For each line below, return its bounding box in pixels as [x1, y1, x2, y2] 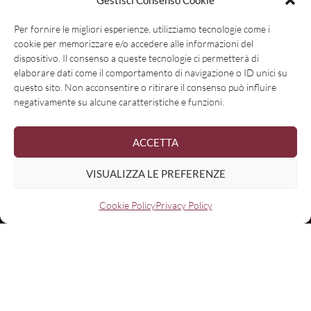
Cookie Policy [99, 199, 155, 211]
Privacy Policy [155, 199, 212, 211]
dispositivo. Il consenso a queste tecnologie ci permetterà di [14, 52, 259, 64]
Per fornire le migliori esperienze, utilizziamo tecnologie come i [14, 23, 270, 35]
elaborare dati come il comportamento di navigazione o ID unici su [14, 67, 287, 78]
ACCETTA [133, 135, 178, 149]
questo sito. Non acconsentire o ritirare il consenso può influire [14, 81, 276, 93]
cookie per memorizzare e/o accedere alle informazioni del [14, 37, 253, 49]
